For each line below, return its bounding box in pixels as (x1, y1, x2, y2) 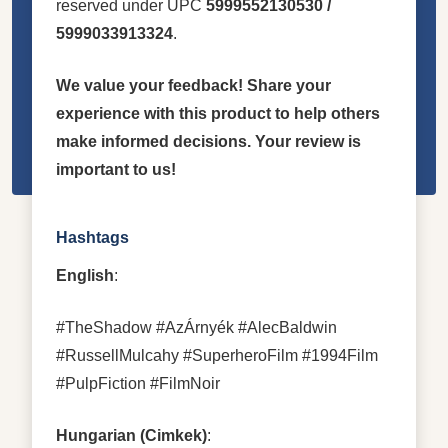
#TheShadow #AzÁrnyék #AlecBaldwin (56, 318, 337, 336)
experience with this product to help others (56, 104, 380, 122)
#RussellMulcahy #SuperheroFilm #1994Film (56, 346, 378, 364)
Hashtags (56, 228, 129, 246)
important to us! (56, 160, 176, 178)
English (56, 266, 114, 284)
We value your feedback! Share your (56, 76, 331, 94)
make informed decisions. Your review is (56, 132, 361, 150)
